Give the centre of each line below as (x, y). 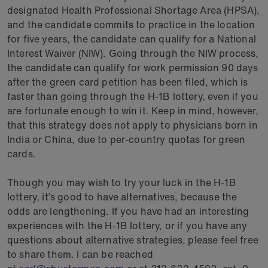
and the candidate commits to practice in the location (131, 25)
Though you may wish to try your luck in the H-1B (122, 182)
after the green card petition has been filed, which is (128, 82)
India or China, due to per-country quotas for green (127, 139)
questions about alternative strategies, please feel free (133, 240)
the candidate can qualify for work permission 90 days (133, 68)
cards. (22, 154)
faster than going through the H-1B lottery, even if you (133, 96)
